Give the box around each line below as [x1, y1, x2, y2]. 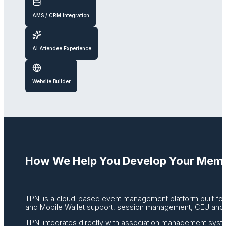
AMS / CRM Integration [32, 12, 89, 19]
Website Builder [32, 78, 71, 84]
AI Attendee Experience [32, 45, 91, 51]
